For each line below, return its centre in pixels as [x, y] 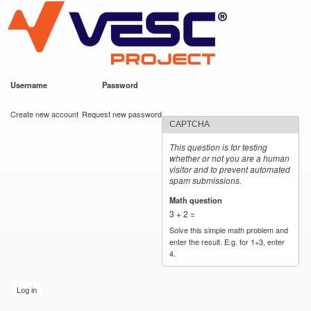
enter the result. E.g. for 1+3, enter [227, 241]
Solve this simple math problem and [229, 229]
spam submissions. [206, 180]
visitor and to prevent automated [230, 169]
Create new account [44, 114]
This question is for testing [219, 147]
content [126, 39]
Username [30, 85]
